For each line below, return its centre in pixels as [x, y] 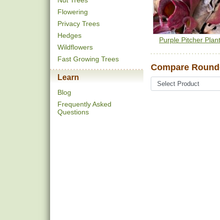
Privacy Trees [79, 24]
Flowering [73, 12]
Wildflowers [75, 47]
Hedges [69, 35]
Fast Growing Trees [88, 59]
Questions [73, 112]
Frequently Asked [84, 104]
